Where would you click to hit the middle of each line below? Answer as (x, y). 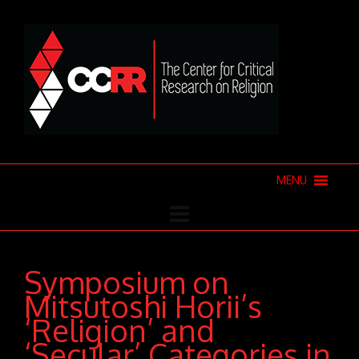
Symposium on (127, 282)
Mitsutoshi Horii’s (143, 306)
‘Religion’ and (119, 330)
